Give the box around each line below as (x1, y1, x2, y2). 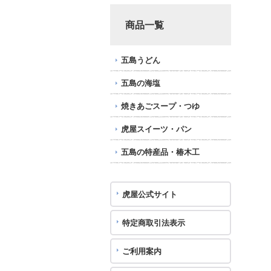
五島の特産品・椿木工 (121, 147, 200, 157)
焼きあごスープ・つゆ (121, 101, 200, 111)
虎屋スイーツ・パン (121, 124, 192, 134)
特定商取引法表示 (122, 218, 185, 227)
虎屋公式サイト (122, 189, 177, 199)
